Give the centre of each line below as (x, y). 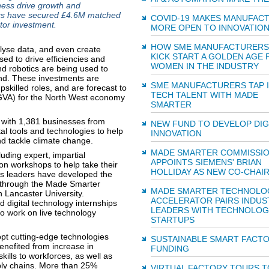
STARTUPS (172, 220)
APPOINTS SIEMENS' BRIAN (206, 162)
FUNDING (170, 249)
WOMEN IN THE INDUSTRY (204, 66)
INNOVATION (176, 133)
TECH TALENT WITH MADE (204, 95)
